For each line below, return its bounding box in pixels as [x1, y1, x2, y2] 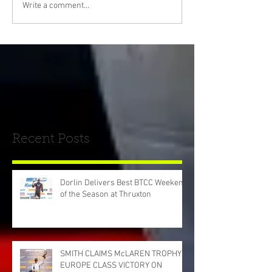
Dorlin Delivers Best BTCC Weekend [60, 177, 188, 188]
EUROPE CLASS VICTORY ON [60, 260, 162, 271]
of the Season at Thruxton [60, 189, 151, 200]
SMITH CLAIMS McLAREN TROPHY [60, 248, 182, 259]
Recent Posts [12, 132, 90, 146]
